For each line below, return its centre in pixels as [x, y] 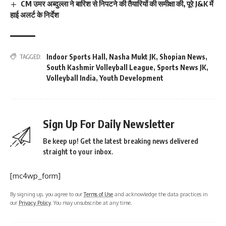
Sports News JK [182, 67]
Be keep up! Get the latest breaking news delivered [121, 141]
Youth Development [131, 78]
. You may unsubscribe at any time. [91, 202]
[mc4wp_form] [35, 176]
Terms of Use [98, 194]
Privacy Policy [35, 202]
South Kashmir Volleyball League [100, 67]
